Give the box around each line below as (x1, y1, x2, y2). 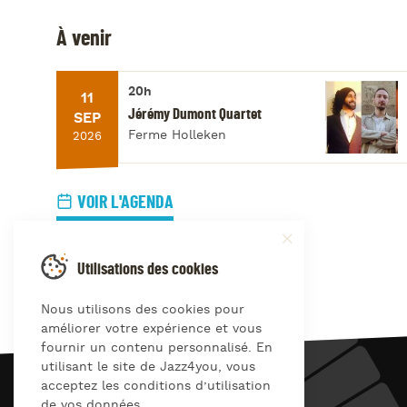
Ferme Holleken (128, 127, 226, 144)
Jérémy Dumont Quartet (128, 106, 262, 123)
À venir (56, 27, 112, 50)
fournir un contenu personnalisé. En (41, 340, 273, 356)
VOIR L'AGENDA (77, 194, 174, 213)
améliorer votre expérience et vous (41, 321, 262, 337)
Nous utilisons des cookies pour (41, 302, 244, 318)
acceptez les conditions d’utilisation (41, 378, 271, 394)
